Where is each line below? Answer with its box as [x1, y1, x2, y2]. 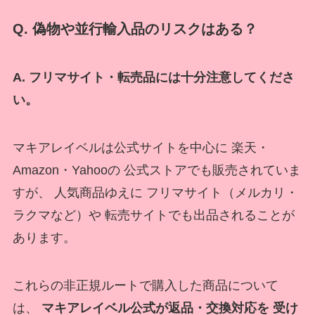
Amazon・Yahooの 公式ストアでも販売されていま [12, 162, 301, 177]
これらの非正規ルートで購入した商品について [12, 278, 278, 292]
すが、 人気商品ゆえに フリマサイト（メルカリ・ [12, 185, 298, 200]
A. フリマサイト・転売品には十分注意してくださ [12, 70, 295, 85]
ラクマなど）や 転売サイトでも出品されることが [12, 207, 295, 222]
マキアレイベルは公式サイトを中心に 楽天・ [12, 140, 269, 155]
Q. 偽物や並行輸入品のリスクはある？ [12, 20, 257, 37]
